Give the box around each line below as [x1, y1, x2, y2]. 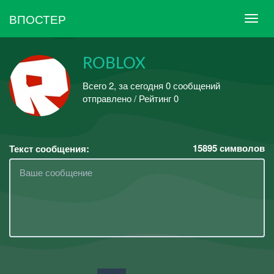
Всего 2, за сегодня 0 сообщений [83, 78, 220, 92]
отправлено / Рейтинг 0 [83, 91, 179, 105]
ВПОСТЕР [9, 10, 66, 27]
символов [217, 141, 265, 155]
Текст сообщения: [9, 142, 89, 155]
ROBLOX [83, 56, 146, 72]
